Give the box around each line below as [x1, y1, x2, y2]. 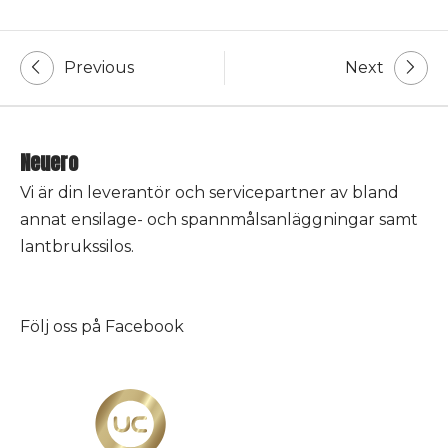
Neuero [20, 147, 78, 179]
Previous [64, 58, 134, 78]
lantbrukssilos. [20, 237, 134, 257]
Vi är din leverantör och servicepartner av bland [20, 183, 399, 203]
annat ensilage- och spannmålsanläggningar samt [20, 210, 418, 230]
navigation [19, 86, 122, 123]
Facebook [105, 317, 184, 337]
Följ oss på [20, 317, 105, 337]
